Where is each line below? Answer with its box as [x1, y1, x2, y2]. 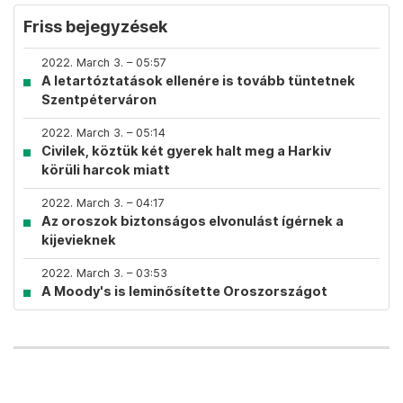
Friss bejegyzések [23, 17, 167, 36]
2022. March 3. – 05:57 [41, 56, 166, 69]
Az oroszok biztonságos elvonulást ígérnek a [41, 213, 344, 228]
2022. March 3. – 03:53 [41, 266, 167, 280]
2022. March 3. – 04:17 [41, 196, 165, 210]
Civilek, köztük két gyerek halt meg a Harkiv [41, 143, 331, 158]
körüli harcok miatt [41, 162, 170, 177]
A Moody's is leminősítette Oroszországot [41, 283, 327, 299]
